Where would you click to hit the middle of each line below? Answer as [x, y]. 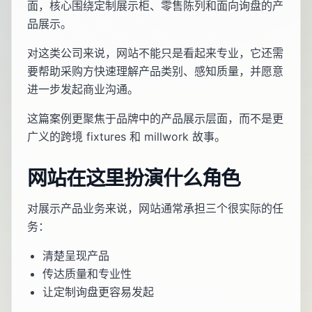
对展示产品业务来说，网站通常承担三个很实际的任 [155, 209]
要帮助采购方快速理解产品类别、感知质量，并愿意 [155, 71]
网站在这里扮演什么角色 [134, 178]
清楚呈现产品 [76, 256]
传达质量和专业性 [87, 274]
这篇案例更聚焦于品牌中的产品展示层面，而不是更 [155, 119]
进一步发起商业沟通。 [83, 89]
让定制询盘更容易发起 [98, 292]
